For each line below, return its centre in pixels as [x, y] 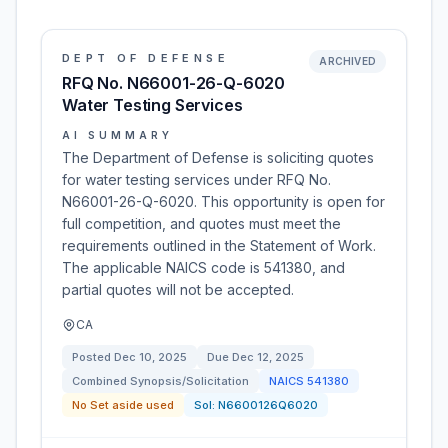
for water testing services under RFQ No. [196, 179]
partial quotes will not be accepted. [178, 289]
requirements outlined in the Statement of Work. [219, 245]
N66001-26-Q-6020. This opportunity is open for [223, 201]
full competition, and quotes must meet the [201, 223]
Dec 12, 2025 [268, 357]
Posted [93, 357]
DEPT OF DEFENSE [145, 58]
